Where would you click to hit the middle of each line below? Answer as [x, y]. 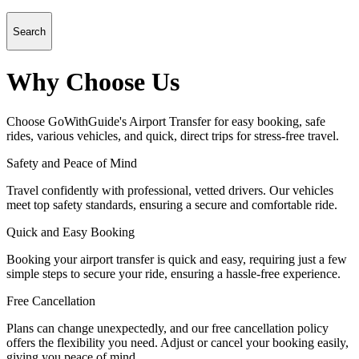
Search [29, 31]
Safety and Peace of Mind [72, 163]
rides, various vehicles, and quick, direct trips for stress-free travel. [173, 135]
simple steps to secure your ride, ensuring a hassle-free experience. [173, 273]
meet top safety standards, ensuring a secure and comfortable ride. [172, 204]
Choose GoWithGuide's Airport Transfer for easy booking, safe [166, 121]
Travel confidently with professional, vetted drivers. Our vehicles [170, 190]
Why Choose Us [93, 82]
